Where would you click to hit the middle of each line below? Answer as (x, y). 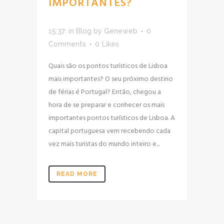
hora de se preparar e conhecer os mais (106, 104)
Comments (67, 44)
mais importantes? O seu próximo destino (111, 78)
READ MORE (77, 174)
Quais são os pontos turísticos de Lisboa (108, 65)
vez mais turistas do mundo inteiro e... (104, 143)
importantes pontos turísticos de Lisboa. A (112, 117)
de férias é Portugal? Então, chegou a (105, 91)
